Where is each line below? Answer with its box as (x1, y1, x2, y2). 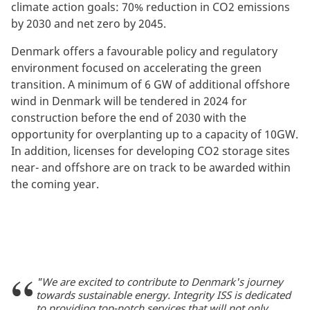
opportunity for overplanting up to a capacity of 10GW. (11, 126, 298, 142)
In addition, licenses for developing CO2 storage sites (11, 143, 290, 158)
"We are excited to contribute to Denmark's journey (36, 274, 283, 289)
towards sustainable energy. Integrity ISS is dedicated (36, 287, 291, 302)
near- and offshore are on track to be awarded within (11, 159, 291, 175)
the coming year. (11, 176, 99, 192)
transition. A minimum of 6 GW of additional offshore (11, 76, 290, 92)
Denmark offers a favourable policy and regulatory (11, 43, 277, 59)
